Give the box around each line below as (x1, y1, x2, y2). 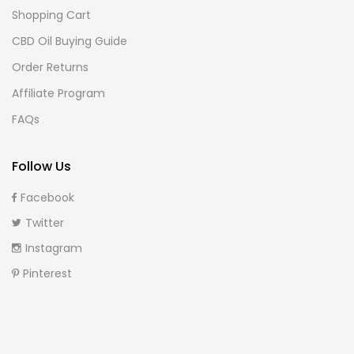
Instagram (25, 239, 82, 256)
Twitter (25, 214, 64, 231)
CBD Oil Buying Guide (12, 32, 127, 49)
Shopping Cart (12, 6, 91, 23)
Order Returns (12, 58, 88, 75)
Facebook (21, 189, 74, 205)
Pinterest (23, 265, 72, 281)
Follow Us (12, 156, 71, 175)
